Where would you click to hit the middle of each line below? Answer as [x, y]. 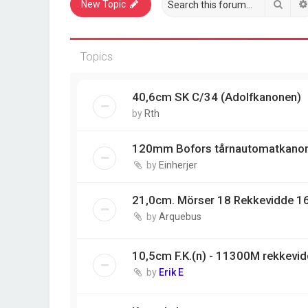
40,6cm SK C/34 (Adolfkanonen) [217, 97]
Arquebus [180, 217]
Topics [97, 56]
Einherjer [178, 165]
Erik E [171, 273]
